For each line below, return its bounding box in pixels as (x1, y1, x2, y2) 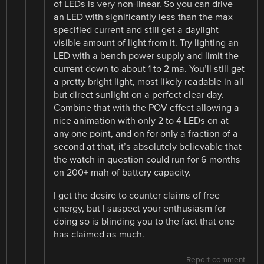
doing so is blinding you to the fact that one (54, 215, 235, 227)
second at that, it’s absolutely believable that (54, 141, 242, 153)
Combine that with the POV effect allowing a (54, 102, 240, 114)
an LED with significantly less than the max (54, 11, 233, 24)
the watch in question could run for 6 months (54, 154, 241, 166)
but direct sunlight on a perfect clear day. (54, 89, 225, 101)
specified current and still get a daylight (54, 24, 219, 37)
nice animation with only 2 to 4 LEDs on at (54, 115, 229, 127)
